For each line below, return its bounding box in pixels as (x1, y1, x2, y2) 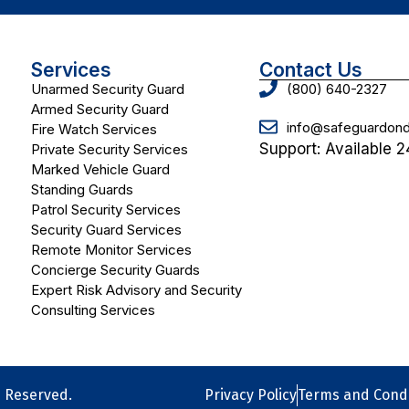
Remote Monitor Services (31, 241, 192, 259)
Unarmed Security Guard (31, 80, 184, 99)
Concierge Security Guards (31, 261, 200, 279)
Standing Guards (31, 181, 133, 199)
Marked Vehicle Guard (31, 161, 170, 179)
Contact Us (259, 58, 362, 82)
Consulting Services (31, 301, 155, 320)
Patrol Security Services (31, 201, 181, 219)
